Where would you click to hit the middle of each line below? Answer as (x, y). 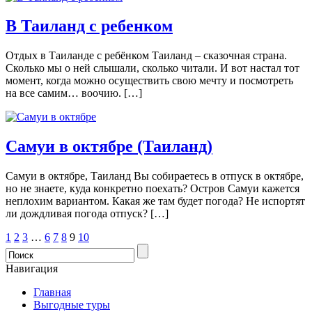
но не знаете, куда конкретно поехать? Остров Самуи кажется (153, 189)
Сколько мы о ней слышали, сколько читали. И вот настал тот (153, 68)
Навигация (32, 269)
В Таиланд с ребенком (89, 26)
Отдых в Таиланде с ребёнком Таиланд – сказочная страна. (146, 56)
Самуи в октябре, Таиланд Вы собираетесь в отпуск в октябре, (155, 176)
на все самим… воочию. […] (74, 93)
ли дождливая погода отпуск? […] (87, 214)
